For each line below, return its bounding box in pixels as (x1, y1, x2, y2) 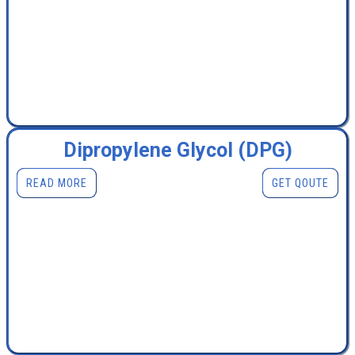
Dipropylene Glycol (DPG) (63, 139, 292, 162)
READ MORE (26, 177, 87, 190)
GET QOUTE (272, 177, 329, 190)
